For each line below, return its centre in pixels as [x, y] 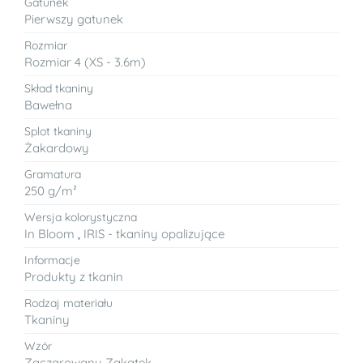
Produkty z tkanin [74, 276]
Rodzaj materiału [68, 303]
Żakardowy [57, 147]
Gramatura [53, 174]
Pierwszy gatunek [74, 19]
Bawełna [48, 105]
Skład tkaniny [59, 88]
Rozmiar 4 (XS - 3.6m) [85, 62]
